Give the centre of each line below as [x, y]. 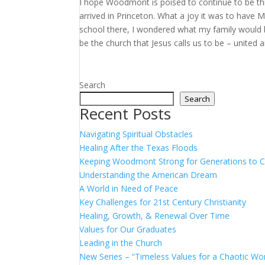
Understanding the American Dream [148, 175]
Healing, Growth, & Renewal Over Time [155, 216]
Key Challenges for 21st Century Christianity [163, 202]
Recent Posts [125, 114]
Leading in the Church [121, 243]
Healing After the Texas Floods [139, 148]
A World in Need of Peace [129, 188]
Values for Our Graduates [128, 229]
